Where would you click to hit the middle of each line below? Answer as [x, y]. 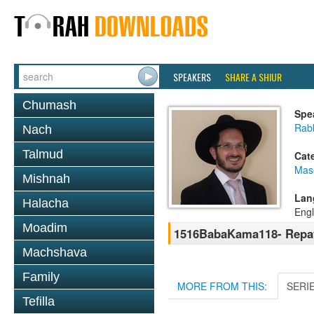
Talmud [43, 154]
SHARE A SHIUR [253, 77]
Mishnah [46, 179]
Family [41, 277]
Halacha [46, 203]
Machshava [55, 252]
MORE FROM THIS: [222, 286]
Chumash [49, 105]
